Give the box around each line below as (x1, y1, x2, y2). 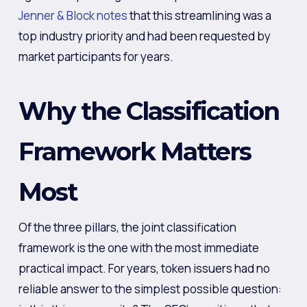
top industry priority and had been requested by (18, 27, 271, 44)
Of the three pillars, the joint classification (18, 219, 236, 235)
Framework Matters (18, 136, 251, 167)
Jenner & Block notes (18, 7, 127, 23)
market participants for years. (18, 48, 173, 64)
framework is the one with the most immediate (18, 240, 259, 256)
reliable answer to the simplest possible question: (18, 281, 282, 297)
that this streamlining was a (127, 7, 271, 23)
